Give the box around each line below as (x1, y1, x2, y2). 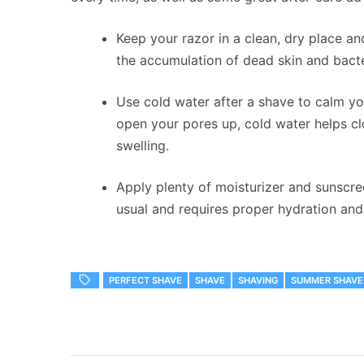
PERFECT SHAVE (109, 275, 182, 287)
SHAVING (238, 275, 278, 287)
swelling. (116, 137, 169, 154)
